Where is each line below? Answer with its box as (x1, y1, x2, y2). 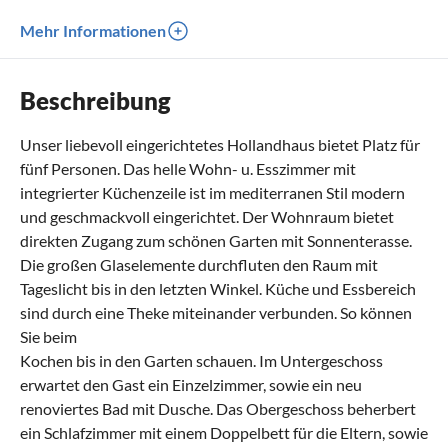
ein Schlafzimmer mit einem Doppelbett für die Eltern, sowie (20, 422, 428, 442)
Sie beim (20, 326, 77, 346)
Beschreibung (20, 85, 171, 115)
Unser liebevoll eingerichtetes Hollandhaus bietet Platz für (20, 134, 420, 154)
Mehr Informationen (20, 20, 166, 40)
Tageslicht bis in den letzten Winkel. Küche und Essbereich (20, 278, 416, 298)
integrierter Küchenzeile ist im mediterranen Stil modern (20, 182, 405, 202)
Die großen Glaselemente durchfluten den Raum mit (20, 254, 378, 274)
